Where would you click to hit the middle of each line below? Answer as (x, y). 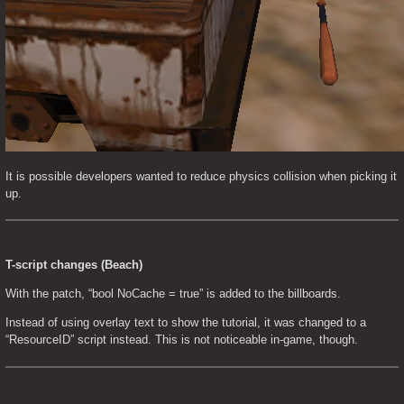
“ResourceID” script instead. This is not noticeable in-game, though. (182, 339)
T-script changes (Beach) (74, 264)
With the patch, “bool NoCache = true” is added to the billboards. (173, 293)
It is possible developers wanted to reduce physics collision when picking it (201, 176)
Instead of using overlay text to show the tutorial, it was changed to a (186, 322)
